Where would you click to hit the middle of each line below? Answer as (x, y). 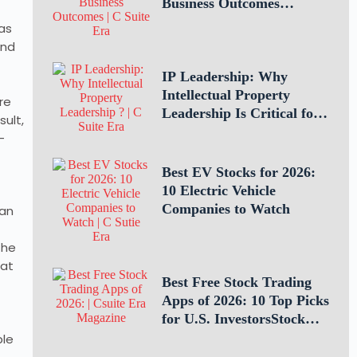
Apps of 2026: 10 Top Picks (245, 300)
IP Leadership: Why (224, 76)
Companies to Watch (226, 209)
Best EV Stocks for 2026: (238, 172)
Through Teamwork (223, 22)
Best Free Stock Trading (236, 282)
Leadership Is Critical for (240, 113)
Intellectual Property (226, 95)
